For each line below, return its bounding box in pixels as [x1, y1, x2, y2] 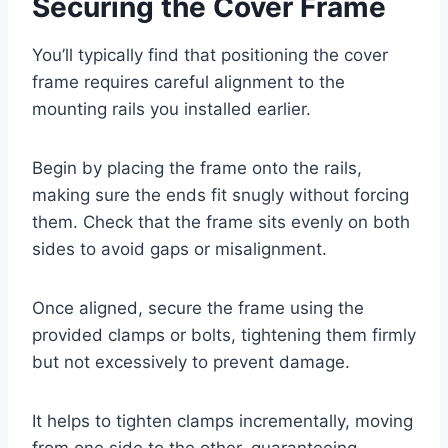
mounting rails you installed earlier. [32, 98, 311, 119]
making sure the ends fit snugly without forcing [32, 184, 409, 205]
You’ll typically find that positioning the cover [32, 44, 388, 65]
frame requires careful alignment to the [32, 71, 345, 92]
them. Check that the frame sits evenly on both [32, 211, 410, 232]
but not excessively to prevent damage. [32, 351, 350, 372]
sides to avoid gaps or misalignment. [32, 238, 327, 259]
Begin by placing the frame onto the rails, [32, 157, 362, 178]
